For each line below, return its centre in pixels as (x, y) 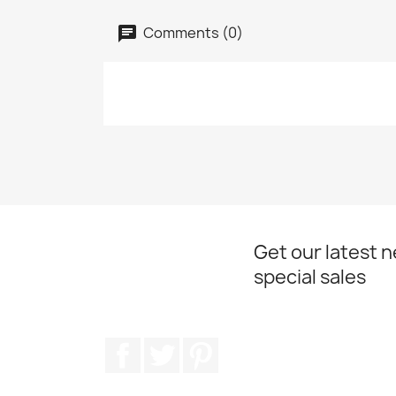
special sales (310, 277)
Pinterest (251, 346)
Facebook (173, 346)
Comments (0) (192, 32)
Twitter (204, 346)
